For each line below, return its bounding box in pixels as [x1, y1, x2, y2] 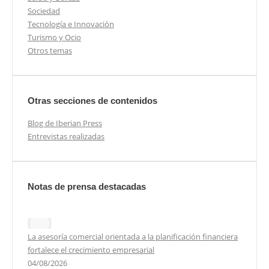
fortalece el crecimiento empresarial [28, 244, 154, 255]
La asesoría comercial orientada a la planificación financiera [28, 231, 238, 242]
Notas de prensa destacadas [28, 181, 146, 192]
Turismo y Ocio [28, 31, 81, 43]
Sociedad [28, 5, 60, 16]
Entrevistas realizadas [28, 130, 104, 142]
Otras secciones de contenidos [28, 95, 157, 106]
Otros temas [28, 44, 72, 56]
